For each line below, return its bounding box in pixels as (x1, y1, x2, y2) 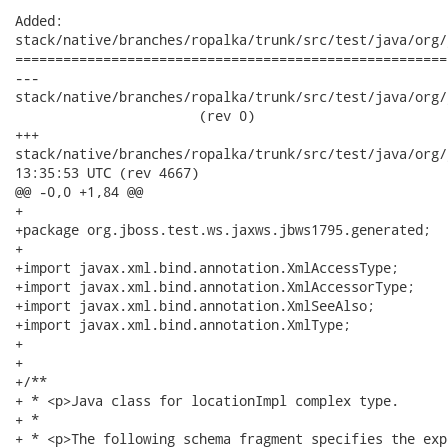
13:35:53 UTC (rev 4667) (15, 163, 199, 182)
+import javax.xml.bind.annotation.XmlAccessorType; (15, 277, 415, 296)
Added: (15, 11, 63, 30)
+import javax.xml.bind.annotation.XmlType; (15, 315, 351, 334)
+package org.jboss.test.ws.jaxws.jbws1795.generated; (15, 220, 431, 239)
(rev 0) (15, 106, 255, 125)
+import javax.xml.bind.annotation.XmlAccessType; (15, 258, 399, 277)
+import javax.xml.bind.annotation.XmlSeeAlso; (15, 296, 375, 315)
